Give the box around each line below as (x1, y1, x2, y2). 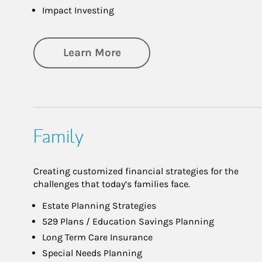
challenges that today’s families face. (33, 178, 190, 189)
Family (33, 123, 84, 149)
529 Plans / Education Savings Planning (42, 215, 214, 227)
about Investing (120, 46, 205, 59)
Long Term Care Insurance (42, 231, 153, 243)
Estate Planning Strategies (42, 199, 156, 211)
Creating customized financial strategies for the (33, 165, 239, 177)
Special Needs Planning (42, 247, 142, 258)
